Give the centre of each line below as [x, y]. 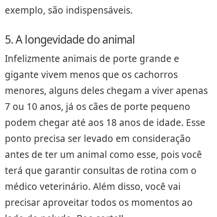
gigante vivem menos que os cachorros [91, 74]
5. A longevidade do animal [70, 39]
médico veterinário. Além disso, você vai [93, 186]
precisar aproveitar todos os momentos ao [99, 202]
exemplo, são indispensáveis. [69, 10]
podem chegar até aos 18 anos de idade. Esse [105, 122]
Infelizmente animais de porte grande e [92, 58]
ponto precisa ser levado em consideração [98, 138]
